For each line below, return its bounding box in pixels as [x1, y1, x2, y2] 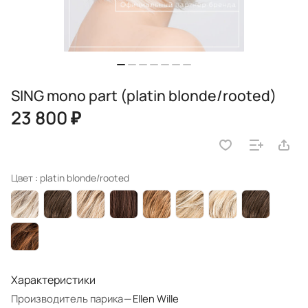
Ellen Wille [133, 291, 179, 306]
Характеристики [11, 272, 96, 288]
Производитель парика [11, 291, 123, 306]
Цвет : [11, 171, 40, 185]
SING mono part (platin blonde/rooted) [11, 85, 276, 106]
